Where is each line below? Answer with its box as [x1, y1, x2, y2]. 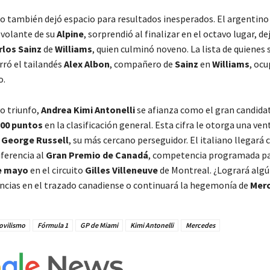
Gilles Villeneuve [84, 164, 158, 177]
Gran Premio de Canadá [45, 149, 148, 162]
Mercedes [185, 221, 215, 230]
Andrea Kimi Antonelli [40, 104, 135, 116]
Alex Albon [63, 58, 110, 71]
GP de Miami [80, 221, 118, 230]
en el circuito [28, 164, 85, 177]
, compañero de [109, 58, 175, 71]
